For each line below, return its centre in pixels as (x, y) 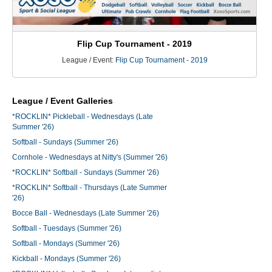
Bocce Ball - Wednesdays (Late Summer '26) (86, 213)
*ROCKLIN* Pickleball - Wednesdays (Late (83, 117)
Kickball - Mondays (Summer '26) (66, 259)
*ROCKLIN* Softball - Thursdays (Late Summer (90, 188)
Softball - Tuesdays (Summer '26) (67, 229)
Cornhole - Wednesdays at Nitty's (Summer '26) (90, 158)
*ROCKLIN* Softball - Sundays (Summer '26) (86, 173)
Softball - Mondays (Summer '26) (66, 244)
